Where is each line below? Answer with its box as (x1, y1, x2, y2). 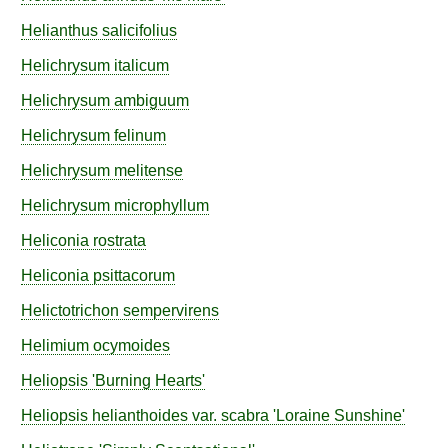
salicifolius (102, 21, 177, 40)
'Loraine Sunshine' (269, 406, 405, 425)
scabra (221, 406, 269, 425)
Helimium (21, 336, 89, 355)
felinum (114, 126, 166, 145)
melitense (114, 161, 183, 180)
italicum (114, 56, 169, 75)
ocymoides (93, 336, 170, 355)
